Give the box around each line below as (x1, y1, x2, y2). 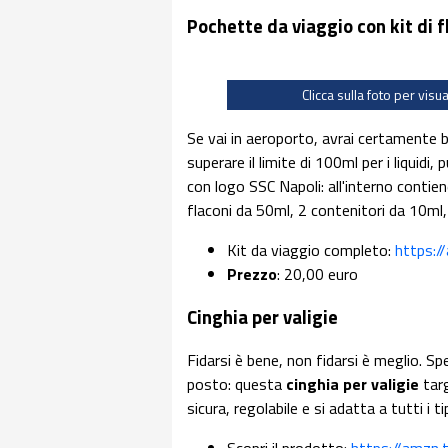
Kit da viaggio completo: (227, 238, 395, 263)
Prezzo (227, 262, 277, 287)
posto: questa (187, 371, 286, 396)
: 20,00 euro (277, 262, 358, 287)
